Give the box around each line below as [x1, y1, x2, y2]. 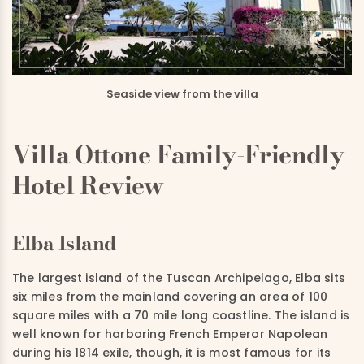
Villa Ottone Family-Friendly [12, 135, 344, 173]
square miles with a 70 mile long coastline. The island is [12, 306, 350, 323]
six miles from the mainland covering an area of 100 [12, 288, 328, 305]
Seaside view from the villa [106, 85, 258, 102]
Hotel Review [12, 166, 164, 204]
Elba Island [12, 227, 116, 258]
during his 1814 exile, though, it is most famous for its [12, 344, 331, 361]
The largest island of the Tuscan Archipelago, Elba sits [12, 269, 346, 286]
